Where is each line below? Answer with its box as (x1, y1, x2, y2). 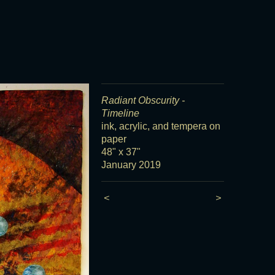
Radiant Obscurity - (101, 95, 185, 106)
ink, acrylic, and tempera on (101, 121, 220, 131)
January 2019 (101, 160, 161, 170)
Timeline (101, 108, 139, 118)
